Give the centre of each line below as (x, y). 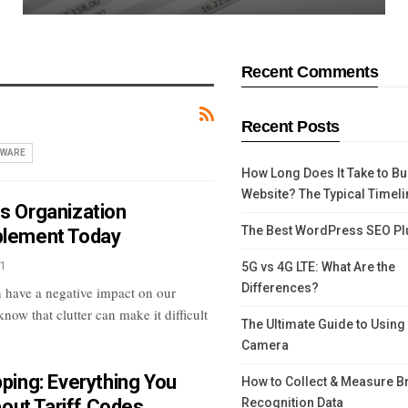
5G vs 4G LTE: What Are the (318, 267)
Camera (265, 346)
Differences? (280, 288)
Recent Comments (310, 72)
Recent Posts (290, 127)
